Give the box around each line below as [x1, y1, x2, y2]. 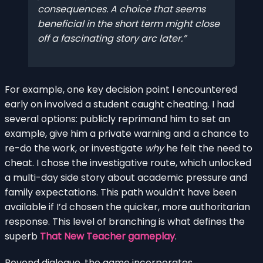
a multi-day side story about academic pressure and [5, 170, 247, 184]
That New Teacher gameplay [40, 229, 175, 243]
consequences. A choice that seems [38, 2, 205, 16]
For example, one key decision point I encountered [5, 82, 237, 96]
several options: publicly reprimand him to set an [5, 112, 230, 126]
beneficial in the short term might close [38, 17, 220, 31]
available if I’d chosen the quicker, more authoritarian [5, 200, 250, 214]
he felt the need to [164, 141, 252, 155]
